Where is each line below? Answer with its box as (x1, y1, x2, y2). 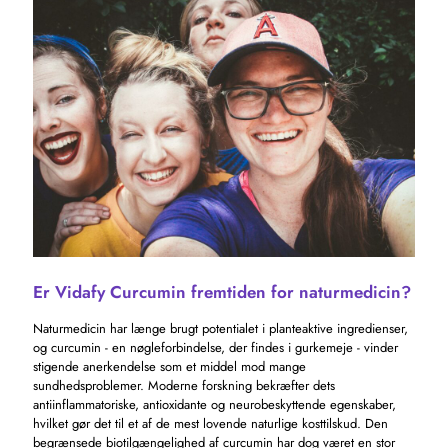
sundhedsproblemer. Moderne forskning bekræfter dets (33, 375, 335, 395)
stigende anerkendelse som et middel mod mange (33, 356, 306, 376)
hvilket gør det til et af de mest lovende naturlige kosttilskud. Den (33, 413, 388, 433)
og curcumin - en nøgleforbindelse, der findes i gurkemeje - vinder (33, 337, 398, 357)
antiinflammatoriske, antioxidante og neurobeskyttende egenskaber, (33, 394, 396, 414)
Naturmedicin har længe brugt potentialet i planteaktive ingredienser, (33, 318, 408, 338)
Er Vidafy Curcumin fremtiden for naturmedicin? (33, 279, 411, 304)
